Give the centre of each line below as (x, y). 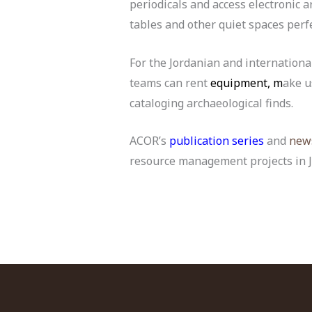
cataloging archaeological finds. (211, 103)
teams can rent (170, 83)
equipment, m (247, 83)
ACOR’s (148, 141)
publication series (217, 141)
